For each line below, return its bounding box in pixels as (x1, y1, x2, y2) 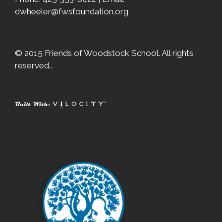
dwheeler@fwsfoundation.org (15, 6, 128, 16)
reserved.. (15, 60, 52, 70)
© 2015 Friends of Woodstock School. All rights (15, 48, 193, 58)
